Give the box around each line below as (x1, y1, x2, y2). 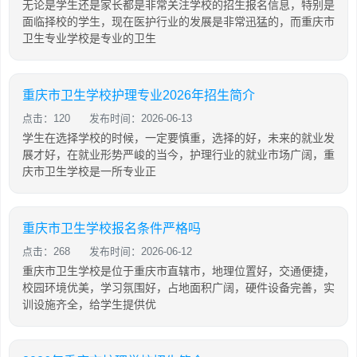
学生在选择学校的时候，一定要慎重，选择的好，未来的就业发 (22, 131, 335, 144)
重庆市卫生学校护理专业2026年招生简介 (22, 88, 255, 102)
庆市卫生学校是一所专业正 (22, 165, 156, 178)
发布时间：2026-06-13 (89, 112, 192, 124)
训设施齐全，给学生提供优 (22, 298, 156, 311)
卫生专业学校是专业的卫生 (22, 32, 156, 45)
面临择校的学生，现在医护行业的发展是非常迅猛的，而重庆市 (22, 15, 335, 28)
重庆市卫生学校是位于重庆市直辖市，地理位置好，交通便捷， (22, 265, 335, 277)
